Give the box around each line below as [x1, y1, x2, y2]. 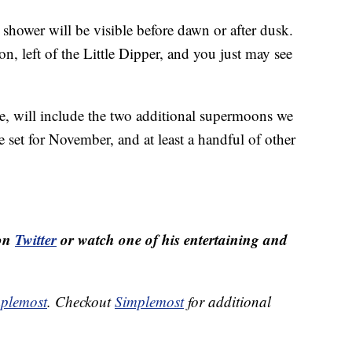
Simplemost [115, 291, 184, 312]
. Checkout [47, 291, 115, 312]
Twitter [15, 229, 57, 251]
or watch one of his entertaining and [57, 229, 288, 251]
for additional [184, 291, 271, 312]
